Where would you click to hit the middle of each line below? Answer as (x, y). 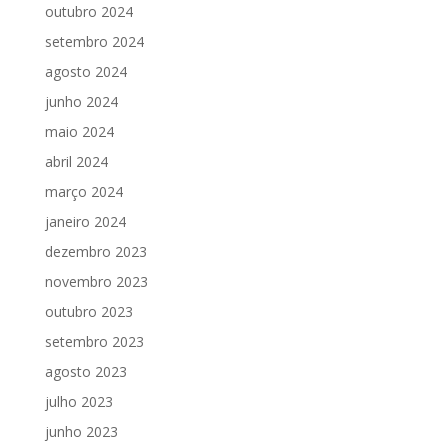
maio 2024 (79, 131)
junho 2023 (81, 431)
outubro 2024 (88, 11)
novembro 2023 (96, 281)
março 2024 (83, 191)
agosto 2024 (85, 71)
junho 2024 (81, 101)
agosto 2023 (85, 371)
